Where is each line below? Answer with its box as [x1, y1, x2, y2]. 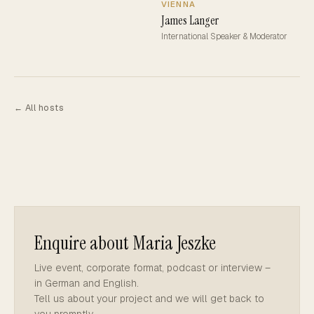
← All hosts [14, 101, 64, 114]
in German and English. [34, 276, 139, 289]
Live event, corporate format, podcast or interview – [34, 261, 271, 274]
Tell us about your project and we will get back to [34, 292, 264, 305]
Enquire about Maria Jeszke [34, 230, 216, 255]
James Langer [161, 12, 219, 28]
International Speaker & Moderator [161, 30, 287, 42]
